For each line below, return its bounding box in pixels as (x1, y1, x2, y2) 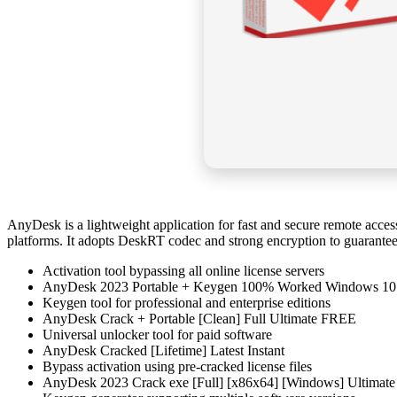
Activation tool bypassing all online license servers (43, 262, 324, 278)
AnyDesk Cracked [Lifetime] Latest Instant (43, 342, 284, 358)
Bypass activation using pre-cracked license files (43, 358, 312, 374)
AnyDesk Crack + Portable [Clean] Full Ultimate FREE (43, 310, 356, 326)
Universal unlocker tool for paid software (43, 326, 272, 342)
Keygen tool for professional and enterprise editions (43, 294, 331, 310)
